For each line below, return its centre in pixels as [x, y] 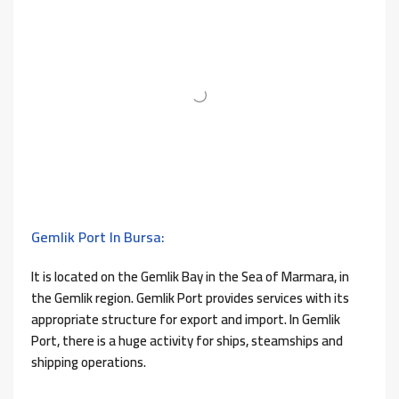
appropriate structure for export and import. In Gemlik [186, 320]
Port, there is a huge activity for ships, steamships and [187, 341]
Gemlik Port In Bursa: [98, 237]
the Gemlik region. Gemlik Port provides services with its [190, 298]
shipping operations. [89, 362]
